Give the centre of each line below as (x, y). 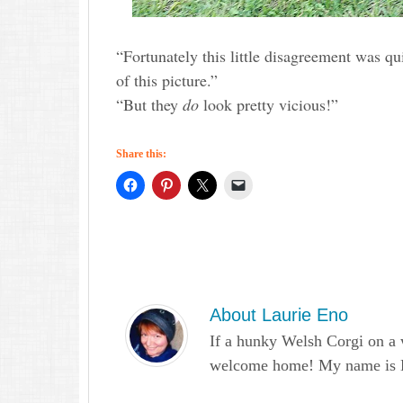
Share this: (141, 154)
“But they (149, 104)
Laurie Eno (305, 315)
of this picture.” (167, 80)
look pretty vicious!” (269, 104)
